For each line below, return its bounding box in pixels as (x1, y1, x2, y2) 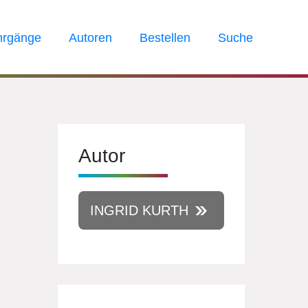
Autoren (69, 31, 112, 45)
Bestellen (140, 31, 190, 45)
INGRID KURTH (90, 203, 188, 218)
